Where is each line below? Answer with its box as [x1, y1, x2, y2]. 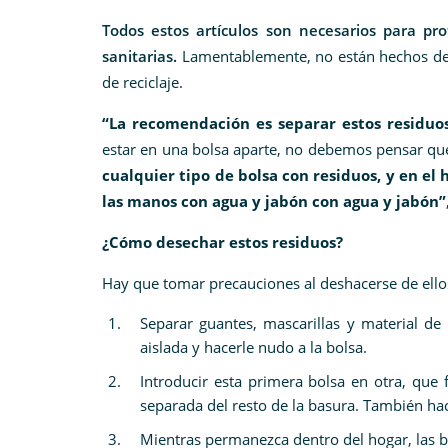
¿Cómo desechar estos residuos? [102, 231, 343, 252]
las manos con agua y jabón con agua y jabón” [102, 190, 446, 211]
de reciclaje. [102, 71, 187, 92]
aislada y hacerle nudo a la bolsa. [140, 336, 367, 357]
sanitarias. [102, 45, 177, 66]
